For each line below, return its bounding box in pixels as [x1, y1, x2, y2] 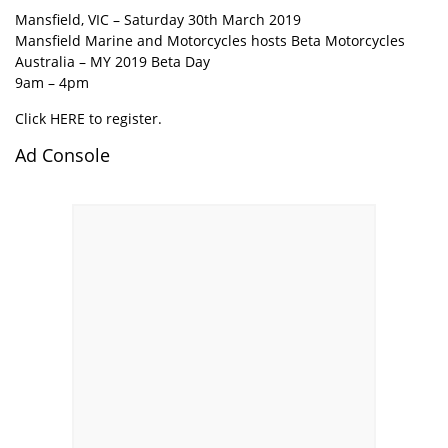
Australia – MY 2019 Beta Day [15, 52, 210, 71]
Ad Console [15, 143, 110, 167]
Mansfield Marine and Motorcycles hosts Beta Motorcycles [15, 31, 405, 50]
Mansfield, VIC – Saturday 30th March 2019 [15, 10, 301, 29]
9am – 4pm [15, 73, 89, 92]
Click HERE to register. [15, 109, 162, 128]
